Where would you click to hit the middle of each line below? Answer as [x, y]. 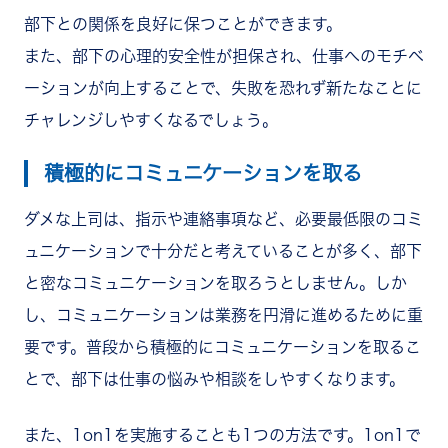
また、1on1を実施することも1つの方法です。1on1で [222, 435]
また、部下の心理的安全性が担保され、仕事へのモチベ [224, 56]
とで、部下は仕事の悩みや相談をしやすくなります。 [214, 379]
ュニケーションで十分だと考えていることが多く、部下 [223, 251]
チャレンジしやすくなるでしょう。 [151, 120]
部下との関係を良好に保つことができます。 [183, 24]
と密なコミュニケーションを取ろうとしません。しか [215, 283]
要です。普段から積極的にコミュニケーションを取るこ [222, 347]
